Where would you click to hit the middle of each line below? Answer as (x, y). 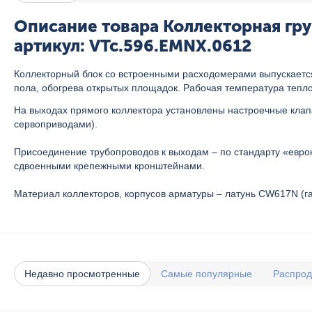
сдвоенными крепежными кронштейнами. (109, 166)
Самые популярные (206, 274)
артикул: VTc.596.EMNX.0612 (133, 46)
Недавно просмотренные (82, 274)
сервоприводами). (56, 124)
